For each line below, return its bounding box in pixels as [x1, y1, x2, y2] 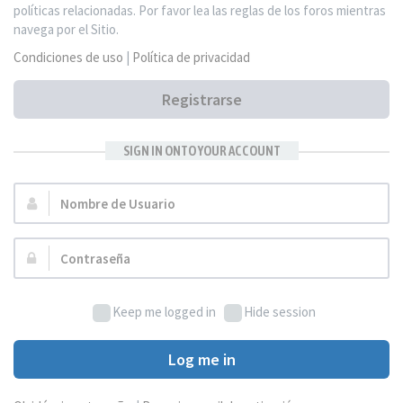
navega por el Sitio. [13, 21, 119, 38]
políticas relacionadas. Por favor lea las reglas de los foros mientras [13, 2, 386, 19]
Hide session [244, 303, 316, 320]
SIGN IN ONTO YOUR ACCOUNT [122, 143, 281, 158]
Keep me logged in [112, 303, 216, 320]
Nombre [13, 193, 60, 210]
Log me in [167, 349, 236, 371]
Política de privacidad [132, 49, 250, 66]
